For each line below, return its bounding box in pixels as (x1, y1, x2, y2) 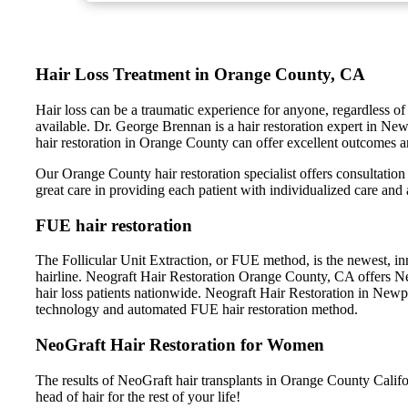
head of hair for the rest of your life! (36, 388, 240, 404)
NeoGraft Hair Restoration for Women (36, 334, 324, 354)
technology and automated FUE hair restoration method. (36, 301, 358, 318)
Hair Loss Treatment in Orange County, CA (36, 65, 365, 85)
